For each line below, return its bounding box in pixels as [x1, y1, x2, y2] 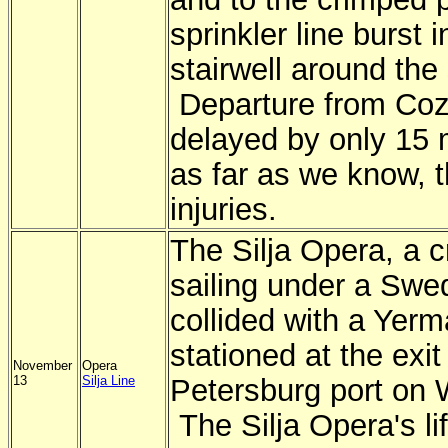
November [13, 358, 72, 373]
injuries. [170, 192, 277, 226]
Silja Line [82, 373, 135, 388]
